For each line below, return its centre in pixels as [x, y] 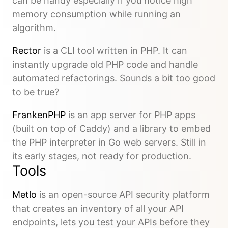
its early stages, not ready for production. [102, 156]
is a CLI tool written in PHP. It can [114, 51]
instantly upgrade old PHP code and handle [105, 65]
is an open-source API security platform [123, 195]
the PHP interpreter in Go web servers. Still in [109, 142]
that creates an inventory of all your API [98, 209]
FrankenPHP [39, 115]
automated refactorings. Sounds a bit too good [114, 78]
